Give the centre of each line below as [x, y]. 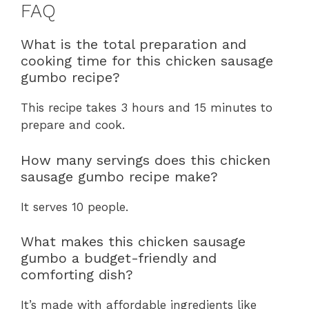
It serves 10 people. [74, 207]
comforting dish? [77, 275]
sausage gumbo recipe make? [119, 176]
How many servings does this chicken [146, 160]
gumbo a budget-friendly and [119, 258]
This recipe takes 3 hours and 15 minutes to [147, 108]
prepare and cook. [73, 125]
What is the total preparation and [133, 44]
